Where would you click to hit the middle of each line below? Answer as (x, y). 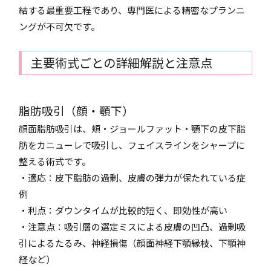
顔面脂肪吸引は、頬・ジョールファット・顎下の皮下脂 (132, 129)
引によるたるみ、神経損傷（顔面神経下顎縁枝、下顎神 (132, 243)
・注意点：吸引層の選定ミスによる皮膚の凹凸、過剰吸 (132, 227)
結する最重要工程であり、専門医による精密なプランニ (132, 10)
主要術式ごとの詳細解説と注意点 (122, 63)
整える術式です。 (55, 161)
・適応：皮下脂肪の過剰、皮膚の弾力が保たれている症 (132, 178)
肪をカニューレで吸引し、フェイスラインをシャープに (132, 145)
